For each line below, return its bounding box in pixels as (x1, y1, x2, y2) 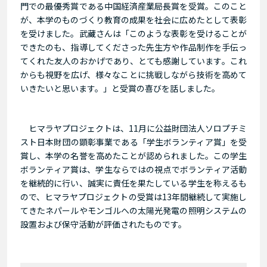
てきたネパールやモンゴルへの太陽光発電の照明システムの (20, 204, 247, 217)
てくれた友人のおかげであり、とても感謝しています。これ (20, 55, 247, 67)
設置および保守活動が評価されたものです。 (20, 218, 187, 231)
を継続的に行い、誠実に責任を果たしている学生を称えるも (20, 177, 247, 190)
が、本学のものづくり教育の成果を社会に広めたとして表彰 (20, 14, 247, 26)
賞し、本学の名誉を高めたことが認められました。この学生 (20, 150, 247, 162)
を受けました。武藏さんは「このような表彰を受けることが (20, 27, 247, 40)
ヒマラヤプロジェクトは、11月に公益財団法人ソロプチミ (20, 122, 247, 135)
